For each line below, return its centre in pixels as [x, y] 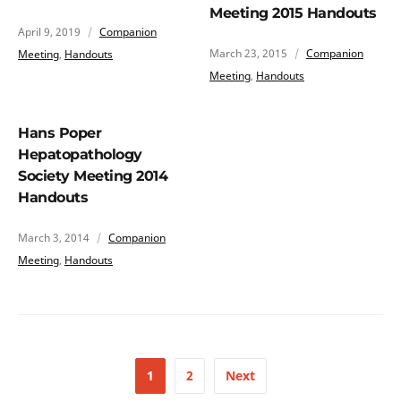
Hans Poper [60, 132]
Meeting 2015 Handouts [293, 13]
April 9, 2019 [49, 31]
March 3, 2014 [54, 237]
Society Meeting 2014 [93, 175]
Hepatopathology [80, 154]
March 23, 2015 [248, 53]
